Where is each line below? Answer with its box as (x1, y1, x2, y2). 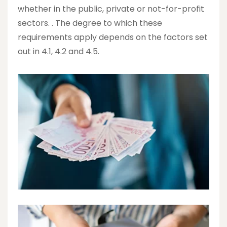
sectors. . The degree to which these (18, 17, 162, 29)
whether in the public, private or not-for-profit (18, 3, 204, 15)
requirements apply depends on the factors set (18, 31, 208, 43)
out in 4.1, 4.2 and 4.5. (18, 45, 99, 57)
